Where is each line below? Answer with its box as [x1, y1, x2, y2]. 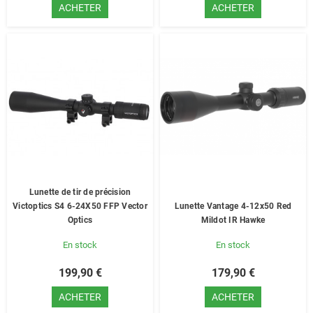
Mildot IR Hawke [201, 215, 265, 225]
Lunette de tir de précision [29, 187, 131, 197]
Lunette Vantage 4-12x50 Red [174, 201, 292, 211]
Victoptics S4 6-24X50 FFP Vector [13, 201, 147, 211]
